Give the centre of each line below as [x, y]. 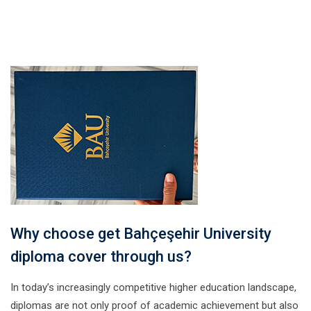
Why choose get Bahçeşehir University [141, 234]
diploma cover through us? [101, 257]
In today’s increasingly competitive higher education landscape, [153, 287]
